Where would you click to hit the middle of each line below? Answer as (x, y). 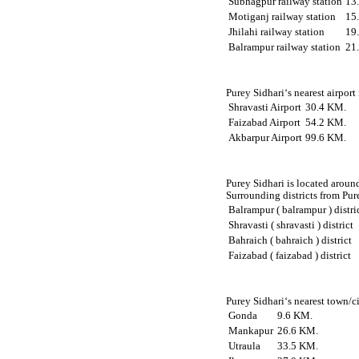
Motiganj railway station (282, 16)
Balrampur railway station (285, 47)
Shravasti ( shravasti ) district (291, 226)
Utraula (245, 347)
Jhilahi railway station (277, 32)
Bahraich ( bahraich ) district (290, 241)
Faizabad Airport (265, 122)
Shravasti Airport (265, 107)
